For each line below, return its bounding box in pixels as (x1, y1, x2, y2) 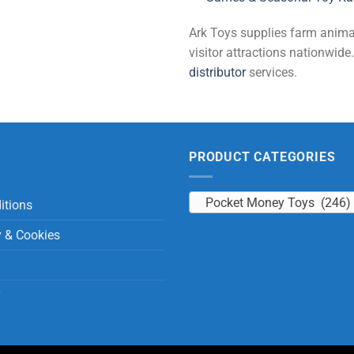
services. (246, 65, 297, 81)
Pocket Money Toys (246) (205, 196, 351, 211)
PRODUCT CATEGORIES (189, 149, 336, 165)
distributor (189, 65, 246, 81)
